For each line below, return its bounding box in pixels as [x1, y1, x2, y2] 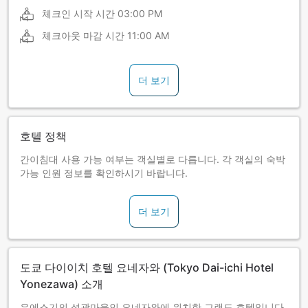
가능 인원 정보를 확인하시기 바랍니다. [20, 167, 188, 179]
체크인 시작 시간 [42, 8, 115, 20]
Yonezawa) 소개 [20, 277, 103, 291]
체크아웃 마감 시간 [42, 30, 124, 42]
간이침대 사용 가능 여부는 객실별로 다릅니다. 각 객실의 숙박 [20, 153, 285, 166]
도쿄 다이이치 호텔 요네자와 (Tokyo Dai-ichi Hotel [20, 261, 274, 275]
